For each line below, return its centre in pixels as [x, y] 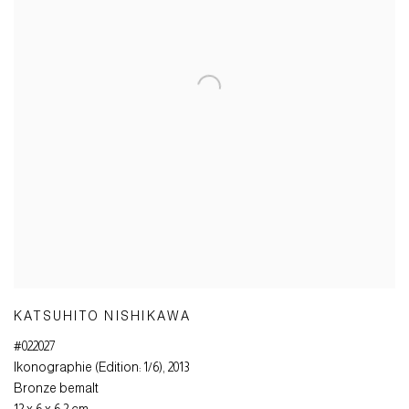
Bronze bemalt [56, 388]
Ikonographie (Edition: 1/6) [88, 367]
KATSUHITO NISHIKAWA [103, 316]
